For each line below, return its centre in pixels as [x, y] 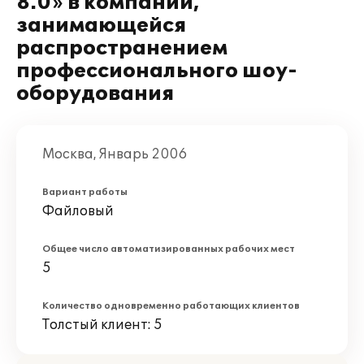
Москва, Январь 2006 [115, 154]
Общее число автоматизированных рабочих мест [169, 249]
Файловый [78, 211]
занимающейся [102, 26]
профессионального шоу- [157, 71]
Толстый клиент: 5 [102, 325]
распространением [122, 48]
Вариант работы [85, 192]
